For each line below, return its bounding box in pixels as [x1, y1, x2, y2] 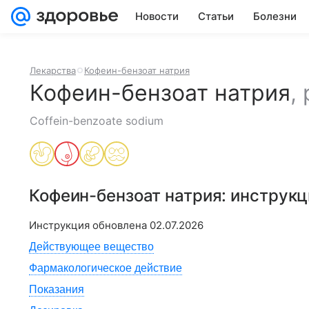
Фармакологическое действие [29, 262, 182, 274]
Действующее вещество [29, 241, 154, 252]
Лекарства [30, 65, 76, 76]
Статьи [198, 10, 234, 23]
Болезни [253, 10, 297, 23]
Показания [29, 283, 84, 295]
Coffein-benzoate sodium [30, 114, 163, 128]
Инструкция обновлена [29, 219, 150, 232]
